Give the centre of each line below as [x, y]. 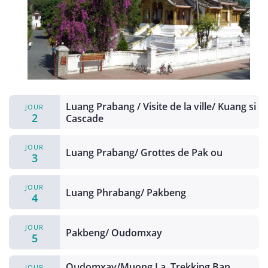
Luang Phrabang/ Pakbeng [126, 192]
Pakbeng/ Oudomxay [114, 232]
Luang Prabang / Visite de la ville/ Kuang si [161, 106]
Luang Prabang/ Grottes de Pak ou [144, 152]
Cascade [85, 118]
